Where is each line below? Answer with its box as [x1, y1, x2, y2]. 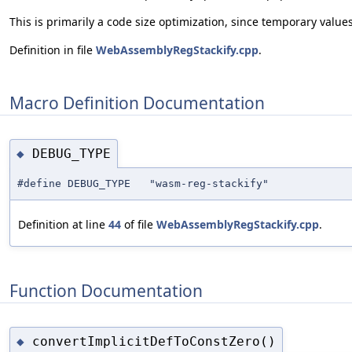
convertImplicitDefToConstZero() [32, 333, 276, 349]
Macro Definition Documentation [9, 91, 265, 114]
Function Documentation [9, 279, 203, 302]
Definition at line [18, 217, 108, 233]
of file [121, 217, 156, 233]
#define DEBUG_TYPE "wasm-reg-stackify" [17, 178, 269, 190]
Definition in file [9, 42, 96, 58]
